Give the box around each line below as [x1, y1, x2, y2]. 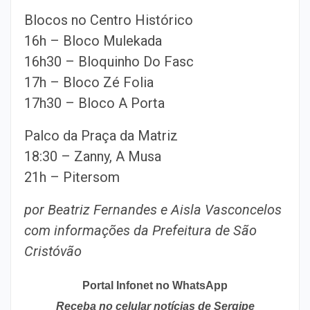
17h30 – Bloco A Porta [24, 95, 165, 111]
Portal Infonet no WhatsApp [82, 280, 228, 291]
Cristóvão [24, 243, 82, 259]
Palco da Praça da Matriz [24, 127, 178, 144]
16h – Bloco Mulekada [24, 33, 162, 49]
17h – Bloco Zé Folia [24, 74, 154, 91]
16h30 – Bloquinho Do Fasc [24, 53, 194, 70]
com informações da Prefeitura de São [24, 222, 257, 239]
